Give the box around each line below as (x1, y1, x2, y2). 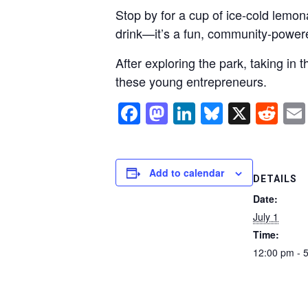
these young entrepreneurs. (115, 72, 267, 91)
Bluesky (223, 97, 300, 129)
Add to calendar (149, 165, 224, 179)
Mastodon (168, 97, 265, 129)
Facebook (140, 97, 237, 129)
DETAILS (253, 173, 297, 184)
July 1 (253, 209, 278, 223)
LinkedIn (195, 97, 278, 129)
